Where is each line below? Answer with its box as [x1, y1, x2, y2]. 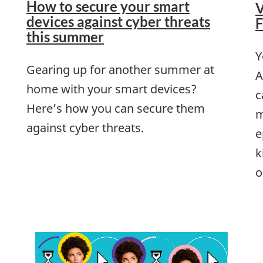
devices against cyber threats [26, 13, 210, 31]
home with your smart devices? [26, 81, 197, 97]
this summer [26, 28, 104, 46]
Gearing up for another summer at [26, 62, 214, 78]
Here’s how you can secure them [26, 100, 205, 117]
